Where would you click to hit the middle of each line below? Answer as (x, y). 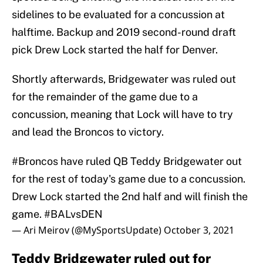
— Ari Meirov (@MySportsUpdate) (88, 230)
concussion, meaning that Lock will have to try (122, 114)
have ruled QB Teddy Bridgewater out (150, 161)
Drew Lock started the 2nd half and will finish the (130, 197)
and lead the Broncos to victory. (88, 132)
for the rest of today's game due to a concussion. (129, 179)
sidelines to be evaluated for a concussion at (118, 15)
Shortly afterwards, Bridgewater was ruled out (124, 79)
